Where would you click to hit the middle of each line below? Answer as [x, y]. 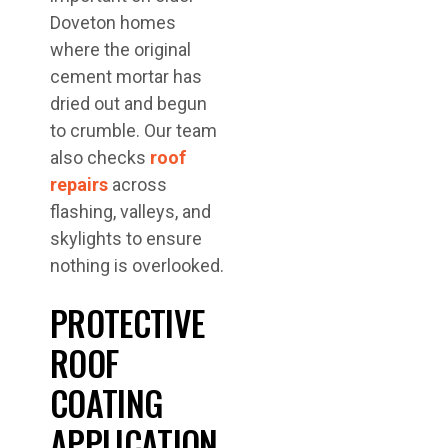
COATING [106, 402]
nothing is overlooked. [137, 265]
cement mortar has [126, 76]
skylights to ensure [126, 238]
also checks [100, 157]
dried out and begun [128, 103]
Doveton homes [113, 22]
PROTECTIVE [127, 322]
